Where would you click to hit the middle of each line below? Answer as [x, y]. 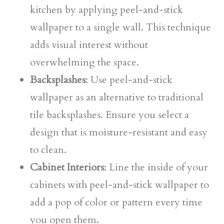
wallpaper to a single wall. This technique [120, 27]
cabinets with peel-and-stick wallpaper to [119, 185]
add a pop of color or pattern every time [116, 202]
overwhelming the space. [84, 62]
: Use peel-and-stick [129, 80]
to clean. [48, 150]
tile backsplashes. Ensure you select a [109, 115]
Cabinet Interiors [67, 167]
